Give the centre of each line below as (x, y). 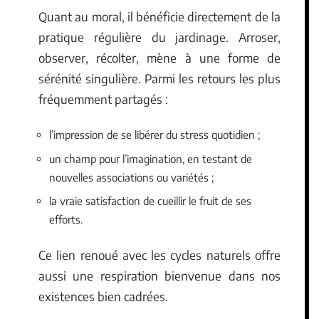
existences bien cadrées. (103, 296)
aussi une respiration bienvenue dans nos (159, 275)
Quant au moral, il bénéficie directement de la (159, 16)
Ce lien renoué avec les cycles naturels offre (159, 255)
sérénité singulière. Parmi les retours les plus (159, 78)
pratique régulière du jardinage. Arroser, (159, 37)
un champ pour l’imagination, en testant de (151, 158)
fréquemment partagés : (103, 99)
